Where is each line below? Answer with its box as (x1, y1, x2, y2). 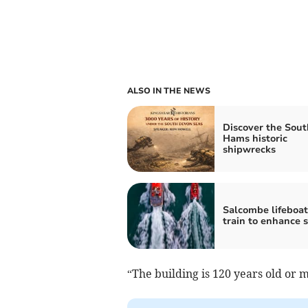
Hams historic (222, 131, 287, 145)
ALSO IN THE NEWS (126, 85, 210, 96)
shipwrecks (222, 142, 276, 156)
